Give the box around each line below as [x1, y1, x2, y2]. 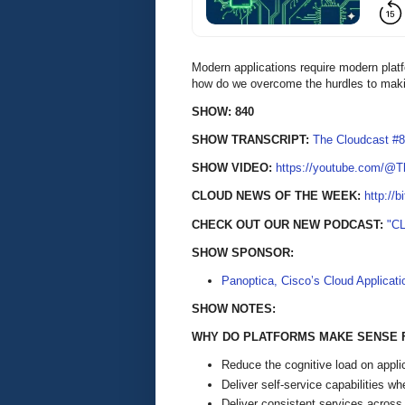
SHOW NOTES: [192, 302, 276, 316]
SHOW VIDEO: [192, 161, 276, 175]
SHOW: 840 [192, 104, 254, 118]
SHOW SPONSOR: [192, 245, 294, 259]
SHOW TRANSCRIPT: [192, 132, 313, 146]
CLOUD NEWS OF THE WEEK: [192, 189, 364, 203]
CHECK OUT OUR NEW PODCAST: [192, 217, 383, 231]
